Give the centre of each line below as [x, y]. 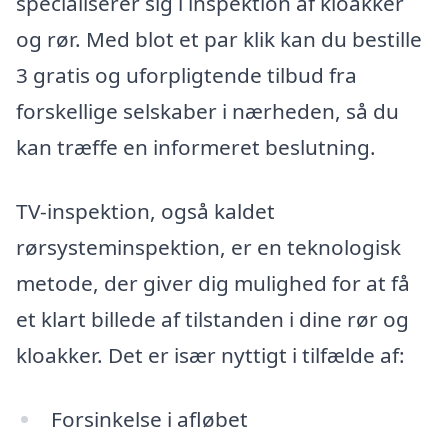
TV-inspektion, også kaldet [145, 211]
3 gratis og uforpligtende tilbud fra [186, 75]
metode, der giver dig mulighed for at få [213, 283]
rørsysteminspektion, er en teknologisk [208, 247]
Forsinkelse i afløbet [149, 418]
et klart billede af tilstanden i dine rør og [212, 319]
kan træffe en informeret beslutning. [196, 147]
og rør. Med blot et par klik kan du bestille [219, 39]
